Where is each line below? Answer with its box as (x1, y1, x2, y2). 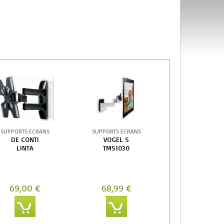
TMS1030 (103, 143, 130, 152)
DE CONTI (10, 134, 39, 143)
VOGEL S (103, 134, 129, 143)
